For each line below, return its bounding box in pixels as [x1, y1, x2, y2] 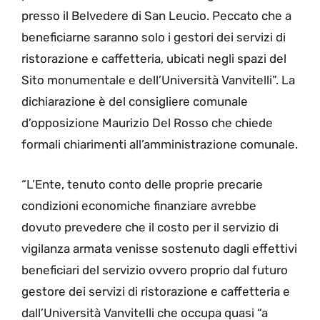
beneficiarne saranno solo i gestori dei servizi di [21, 30, 286, 45]
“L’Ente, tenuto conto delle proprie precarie [21, 176, 263, 191]
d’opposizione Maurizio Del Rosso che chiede [21, 116, 273, 131]
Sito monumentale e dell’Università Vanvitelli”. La [21, 73, 295, 88]
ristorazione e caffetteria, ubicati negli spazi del [21, 51, 286, 66]
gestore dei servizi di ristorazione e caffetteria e [21, 284, 290, 299]
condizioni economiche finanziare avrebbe [21, 198, 256, 213]
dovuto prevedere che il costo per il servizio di [21, 219, 279, 234]
